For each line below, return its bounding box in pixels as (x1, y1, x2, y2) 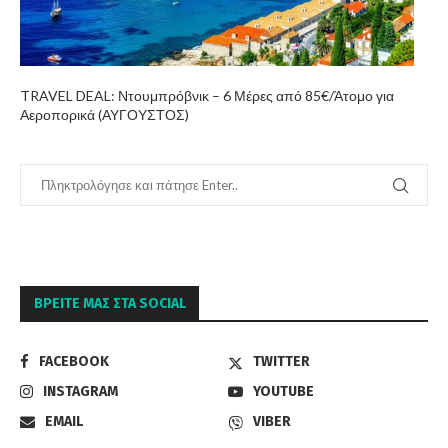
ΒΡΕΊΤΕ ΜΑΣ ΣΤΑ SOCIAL (34, 294, 186, 312)
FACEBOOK (39, 352, 109, 370)
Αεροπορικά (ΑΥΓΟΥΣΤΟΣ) (20, 105, 189, 123)
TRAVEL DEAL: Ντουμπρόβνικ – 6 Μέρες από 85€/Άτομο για (20, 86, 394, 104)
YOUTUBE (253, 382, 315, 400)
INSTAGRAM (43, 382, 118, 400)
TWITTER (253, 352, 311, 370)
